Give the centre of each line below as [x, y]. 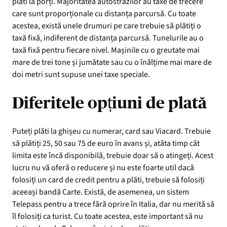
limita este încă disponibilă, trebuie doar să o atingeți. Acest [113, 155]
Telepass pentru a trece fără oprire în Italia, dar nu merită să [113, 204]
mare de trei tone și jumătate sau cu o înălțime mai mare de [112, 62]
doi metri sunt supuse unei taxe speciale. [81, 74]
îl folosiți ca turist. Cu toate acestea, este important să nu [108, 216]
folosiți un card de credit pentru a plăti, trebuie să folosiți [108, 180]
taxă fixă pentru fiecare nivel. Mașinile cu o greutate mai [106, 50]
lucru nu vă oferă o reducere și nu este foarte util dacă [103, 167]
